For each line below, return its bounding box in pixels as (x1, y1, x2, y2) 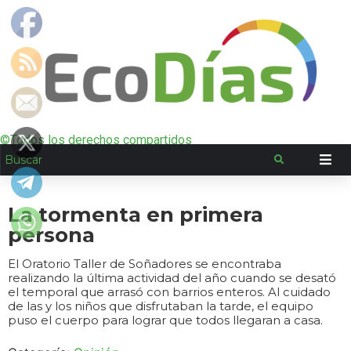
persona (8, 223, 95, 248)
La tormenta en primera (8, 202, 263, 227)
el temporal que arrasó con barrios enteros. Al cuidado (8, 284, 331, 299)
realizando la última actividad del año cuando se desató (8, 270, 336, 285)
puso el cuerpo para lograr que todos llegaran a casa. (8, 313, 323, 327)
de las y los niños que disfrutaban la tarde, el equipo (8, 299, 313, 313)
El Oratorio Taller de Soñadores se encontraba (8, 256, 281, 271)
